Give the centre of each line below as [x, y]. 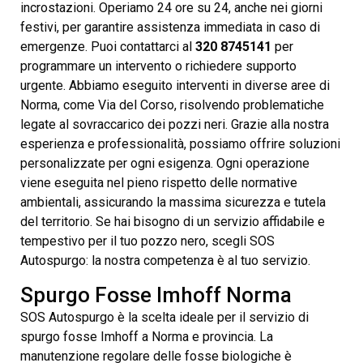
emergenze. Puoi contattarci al [108, 46]
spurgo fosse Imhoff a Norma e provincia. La [147, 336]
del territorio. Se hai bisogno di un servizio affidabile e [173, 221]
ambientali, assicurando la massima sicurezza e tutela [173, 202]
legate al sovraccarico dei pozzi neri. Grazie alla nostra [175, 124]
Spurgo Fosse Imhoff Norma [156, 295]
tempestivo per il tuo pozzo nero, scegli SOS [147, 241]
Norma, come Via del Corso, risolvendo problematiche [172, 105]
